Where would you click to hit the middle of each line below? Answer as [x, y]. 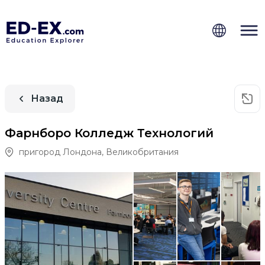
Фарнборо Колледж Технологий [109, 133]
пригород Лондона [60, 152]
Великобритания [142, 152]
